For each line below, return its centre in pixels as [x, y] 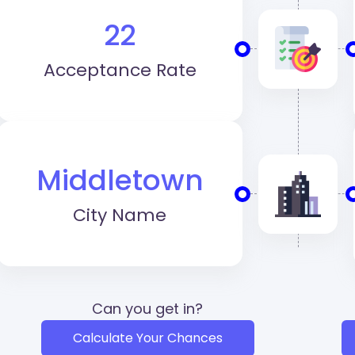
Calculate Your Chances [147, 338]
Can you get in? [148, 309]
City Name [120, 215]
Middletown [120, 180]
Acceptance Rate [120, 70]
